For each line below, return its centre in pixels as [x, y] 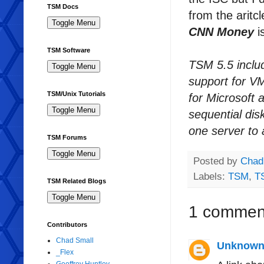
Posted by [217, 161]
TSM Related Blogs [77, 181]
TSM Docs [63, 7]
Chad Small [75, 241]
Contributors [67, 225]
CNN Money [221, 32]
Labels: [211, 176]
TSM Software [69, 50]
